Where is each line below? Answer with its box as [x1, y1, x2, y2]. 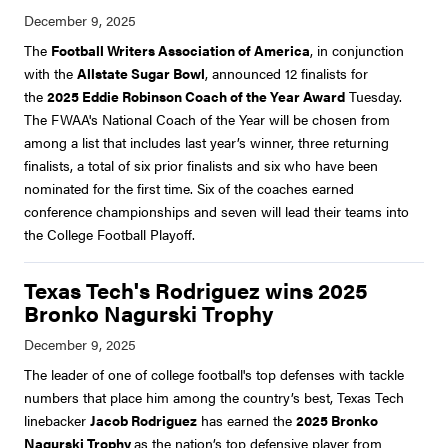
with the [24, 63, 77, 84]
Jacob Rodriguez [90, 410, 197, 431]
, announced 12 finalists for [205, 63, 368, 84]
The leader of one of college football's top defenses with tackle [24, 364, 404, 385]
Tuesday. [345, 86, 402, 107]
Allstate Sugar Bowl [77, 63, 205, 84]
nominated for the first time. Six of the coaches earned [24, 178, 354, 199]
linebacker [24, 410, 90, 431]
